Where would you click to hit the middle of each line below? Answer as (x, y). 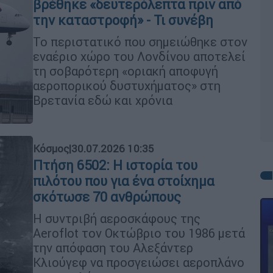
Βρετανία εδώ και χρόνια (103, 100)
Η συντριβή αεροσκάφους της (117, 218)
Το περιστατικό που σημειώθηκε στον (140, 41)
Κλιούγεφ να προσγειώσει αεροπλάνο (139, 262)
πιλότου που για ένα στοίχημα (124, 181)
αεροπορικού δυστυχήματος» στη (127, 85)
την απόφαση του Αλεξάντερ (113, 247)
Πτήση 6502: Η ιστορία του (115, 165)
